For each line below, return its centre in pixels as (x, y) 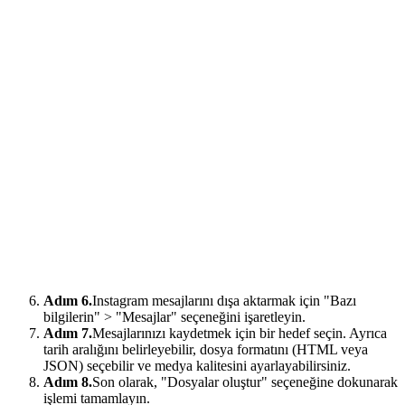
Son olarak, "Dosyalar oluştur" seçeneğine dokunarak (245, 382)
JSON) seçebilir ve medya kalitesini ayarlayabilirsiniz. (197, 366)
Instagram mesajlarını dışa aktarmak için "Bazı (224, 301)
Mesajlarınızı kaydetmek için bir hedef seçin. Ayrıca (240, 334)
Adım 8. (68, 382)
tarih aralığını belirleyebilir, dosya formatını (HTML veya (206, 350)
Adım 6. (68, 301)
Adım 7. (68, 334)
